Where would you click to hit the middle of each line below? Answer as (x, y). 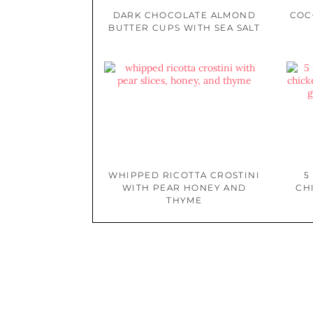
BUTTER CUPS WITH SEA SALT (184, 28)
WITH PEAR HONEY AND (184, 187)
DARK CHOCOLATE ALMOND (184, 15)
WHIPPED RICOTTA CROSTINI (184, 175)
